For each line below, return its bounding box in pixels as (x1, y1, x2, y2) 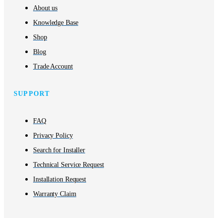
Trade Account (33, 63, 73, 71)
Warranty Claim (33, 190, 76, 198)
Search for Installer (33, 146, 85, 154)
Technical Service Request (33, 161, 104, 169)
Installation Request (33, 176, 86, 183)
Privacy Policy (33, 132, 73, 140)
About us (33, 4, 58, 12)
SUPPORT (14, 90, 50, 98)
